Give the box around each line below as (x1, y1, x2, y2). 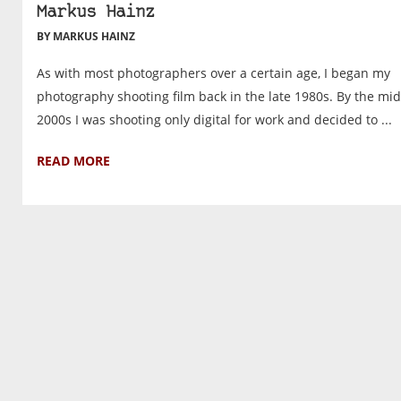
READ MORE (37, 152, 110, 170)
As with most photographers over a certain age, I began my (37, 64, 390, 82)
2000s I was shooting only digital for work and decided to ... (37, 111, 392, 129)
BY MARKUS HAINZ (37, 29, 135, 45)
